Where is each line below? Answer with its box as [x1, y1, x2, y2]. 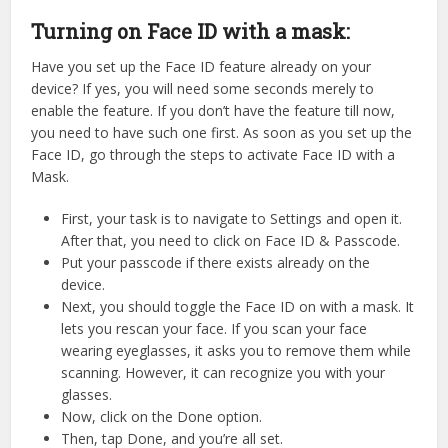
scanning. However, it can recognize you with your [61, 362, 386, 382]
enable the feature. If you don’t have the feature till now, [31, 100, 396, 120]
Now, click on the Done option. [61, 406, 263, 426]
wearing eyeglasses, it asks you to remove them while [61, 340, 412, 360]
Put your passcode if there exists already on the [61, 252, 371, 272]
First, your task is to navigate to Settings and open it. [61, 208, 403, 228]
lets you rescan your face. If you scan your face [61, 318, 368, 338]
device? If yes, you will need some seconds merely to [31, 78, 375, 98]
